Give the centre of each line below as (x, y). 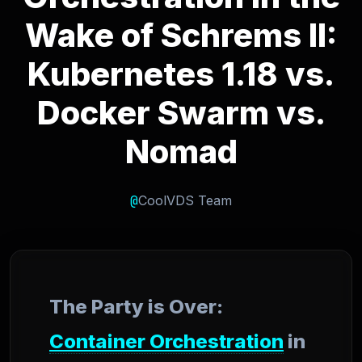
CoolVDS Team (185, 200)
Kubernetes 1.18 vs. (181, 74)
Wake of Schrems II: (181, 35)
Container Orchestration (166, 341)
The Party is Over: (136, 307)
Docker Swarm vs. (181, 113)
